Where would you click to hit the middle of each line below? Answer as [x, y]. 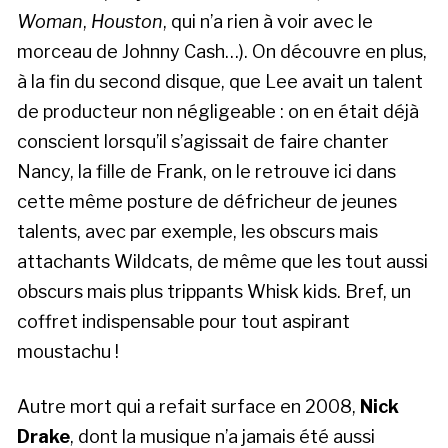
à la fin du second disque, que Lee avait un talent [220, 81]
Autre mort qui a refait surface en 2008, [188, 406]
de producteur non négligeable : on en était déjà [218, 111]
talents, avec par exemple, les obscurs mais [197, 231]
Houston [127, 21]
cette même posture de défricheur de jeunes [207, 201]
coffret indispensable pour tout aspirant [183, 321]
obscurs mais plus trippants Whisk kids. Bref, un [214, 291]
